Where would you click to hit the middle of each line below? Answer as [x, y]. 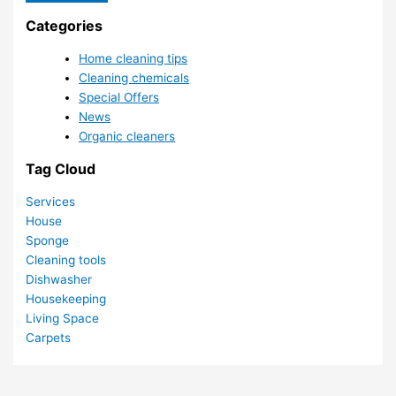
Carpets [49, 337]
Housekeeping [66, 298]
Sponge [48, 240]
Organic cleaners [127, 136]
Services [51, 201]
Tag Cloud [61, 168]
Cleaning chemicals [134, 77]
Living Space [63, 318]
